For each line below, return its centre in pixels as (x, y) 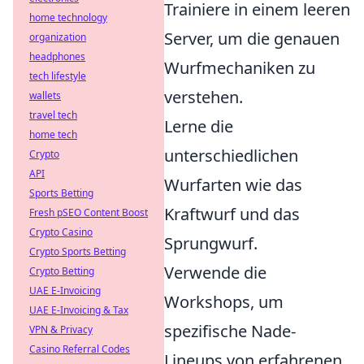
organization (58, 37)
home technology (68, 17)
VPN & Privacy (61, 329)
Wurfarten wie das (233, 185)
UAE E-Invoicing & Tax (79, 310)
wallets (45, 95)
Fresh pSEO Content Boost (89, 212)
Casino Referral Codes (80, 349)
